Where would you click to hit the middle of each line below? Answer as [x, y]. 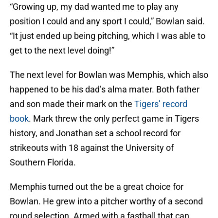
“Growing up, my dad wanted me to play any [94, 7]
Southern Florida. [43, 163]
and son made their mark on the [72, 104]
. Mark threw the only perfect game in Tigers [114, 119]
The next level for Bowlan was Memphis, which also [109, 75]
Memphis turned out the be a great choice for [97, 187]
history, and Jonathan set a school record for [95, 133]
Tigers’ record [161, 104]
